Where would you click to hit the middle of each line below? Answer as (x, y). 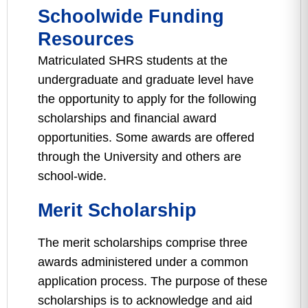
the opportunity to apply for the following (147, 99)
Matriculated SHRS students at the (133, 60)
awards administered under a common (143, 262)
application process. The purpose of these (153, 281)
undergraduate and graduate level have (146, 80)
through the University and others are (140, 157)
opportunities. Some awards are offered (146, 137)
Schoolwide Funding (131, 16)
